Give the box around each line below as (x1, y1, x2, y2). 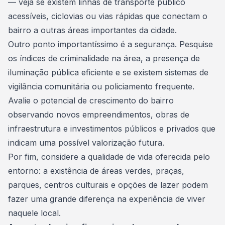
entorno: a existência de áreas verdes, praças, (8, 166, 184, 176)
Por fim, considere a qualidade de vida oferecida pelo (8, 152, 210, 162)
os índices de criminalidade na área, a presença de (8, 53, 200, 63)
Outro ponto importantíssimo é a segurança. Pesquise (8, 39, 213, 49)
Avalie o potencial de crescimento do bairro (8, 95, 174, 105)
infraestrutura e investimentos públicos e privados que (8, 124, 215, 134)
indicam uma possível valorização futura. (8, 138, 167, 148)
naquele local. (8, 208, 61, 218)
